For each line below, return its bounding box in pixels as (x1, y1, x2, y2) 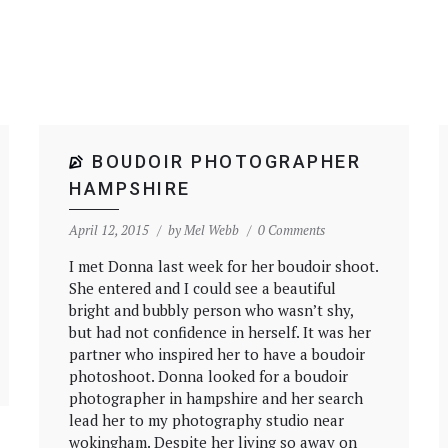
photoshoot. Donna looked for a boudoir (69, 366, 348, 386)
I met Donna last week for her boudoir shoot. (69, 256, 378, 276)
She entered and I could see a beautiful (69, 278, 336, 298)
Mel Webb (184, 221, 239, 239)
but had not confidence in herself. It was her (69, 322, 371, 342)
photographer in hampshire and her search (69, 388, 363, 408)
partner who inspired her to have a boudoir (69, 344, 365, 364)
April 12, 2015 (69, 221, 149, 239)
